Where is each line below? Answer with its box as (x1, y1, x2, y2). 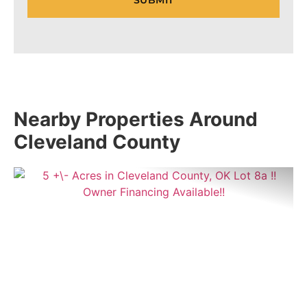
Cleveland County (14, 130, 180, 154)
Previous (27, 273, 95, 293)
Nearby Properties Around (14, 108, 258, 132)
